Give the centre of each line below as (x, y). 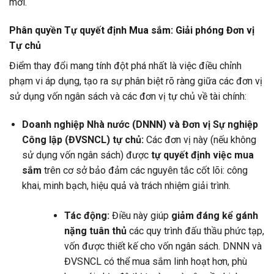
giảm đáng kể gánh (214, 215)
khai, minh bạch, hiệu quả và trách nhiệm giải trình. (126, 185)
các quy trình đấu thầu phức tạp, (195, 231)
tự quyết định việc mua (202, 155)
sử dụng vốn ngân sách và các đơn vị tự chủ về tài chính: (128, 96)
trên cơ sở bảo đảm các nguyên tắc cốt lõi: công (144, 170)
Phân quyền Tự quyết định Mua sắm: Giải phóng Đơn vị (132, 30)
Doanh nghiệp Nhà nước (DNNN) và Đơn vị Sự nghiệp (140, 124)
